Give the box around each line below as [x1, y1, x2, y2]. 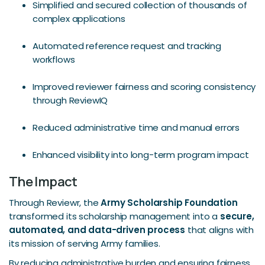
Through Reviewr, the [9, 196, 101, 209]
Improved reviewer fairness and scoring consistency [33, 80, 256, 93]
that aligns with [185, 224, 254, 237]
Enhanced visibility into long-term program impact [33, 148, 249, 161]
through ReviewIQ [33, 94, 108, 107]
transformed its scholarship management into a [9, 210, 220, 223]
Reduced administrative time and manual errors [33, 121, 240, 134]
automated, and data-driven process [9, 224, 186, 237]
